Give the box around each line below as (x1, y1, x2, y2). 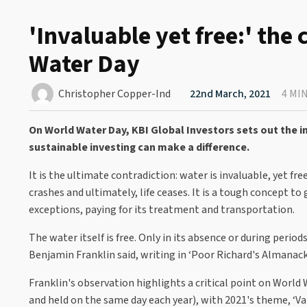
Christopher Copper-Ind (58, 86, 171, 101)
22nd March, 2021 (190, 86, 271, 101)
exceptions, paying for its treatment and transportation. (29, 201, 297, 217)
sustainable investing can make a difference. (29, 139, 249, 155)
